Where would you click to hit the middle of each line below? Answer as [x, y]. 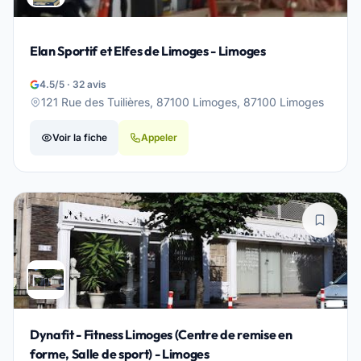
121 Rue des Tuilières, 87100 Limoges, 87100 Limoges [183, 102]
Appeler [159, 137]
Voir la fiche [80, 137]
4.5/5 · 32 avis [73, 84]
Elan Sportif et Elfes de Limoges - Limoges [148, 51]
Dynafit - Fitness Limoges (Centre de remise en [161, 334]
